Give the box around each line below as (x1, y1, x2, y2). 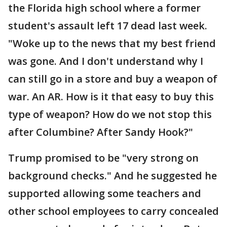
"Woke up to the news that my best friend (8, 36, 216, 50)
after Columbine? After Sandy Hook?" (8, 125, 193, 139)
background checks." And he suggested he (8, 169, 217, 182)
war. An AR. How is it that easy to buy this (8, 90, 214, 103)
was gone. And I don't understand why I (8, 54, 203, 68)
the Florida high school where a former (8, 1, 201, 15)
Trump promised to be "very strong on (8, 151, 199, 165)
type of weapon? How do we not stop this (8, 107, 212, 121)
